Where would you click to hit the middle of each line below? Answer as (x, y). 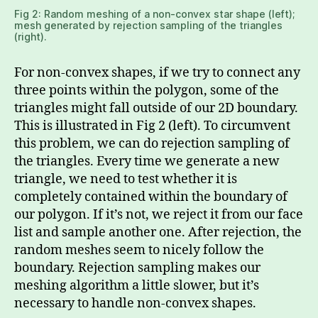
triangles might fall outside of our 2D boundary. (156, 108)
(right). (31, 37)
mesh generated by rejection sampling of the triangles (148, 25)
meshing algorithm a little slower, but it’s (137, 286)
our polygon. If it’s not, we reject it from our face (159, 215)
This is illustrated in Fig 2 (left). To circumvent (152, 126)
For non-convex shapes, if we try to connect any (157, 73)
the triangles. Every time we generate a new (147, 161)
